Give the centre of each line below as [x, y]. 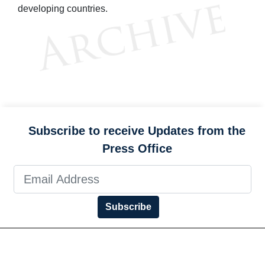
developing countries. [63, 8]
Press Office [137, 149]
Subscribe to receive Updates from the [137, 131]
